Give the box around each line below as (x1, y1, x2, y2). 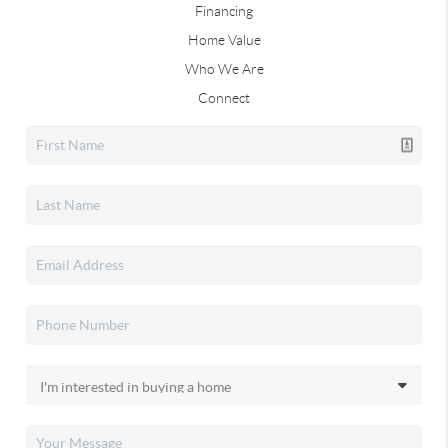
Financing (195, 3, 253, 19)
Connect (198, 90, 250, 106)
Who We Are (184, 61, 264, 77)
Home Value (187, 32, 261, 48)
